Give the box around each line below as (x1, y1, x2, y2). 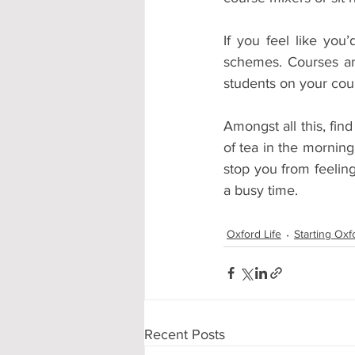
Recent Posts (144, 326, 225, 342)
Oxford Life (227, 227, 281, 241)
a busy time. (223, 181, 298, 198)
